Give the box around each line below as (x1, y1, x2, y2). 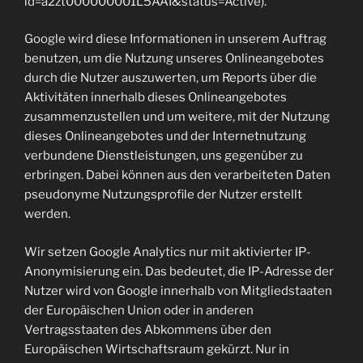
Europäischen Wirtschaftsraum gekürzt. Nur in (24, 341, 289, 357)
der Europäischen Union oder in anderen (24, 302, 254, 318)
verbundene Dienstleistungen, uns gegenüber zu (24, 148, 303, 163)
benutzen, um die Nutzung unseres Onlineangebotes (24, 51, 324, 66)
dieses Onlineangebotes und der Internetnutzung (24, 129, 306, 143)
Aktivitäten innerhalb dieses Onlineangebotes (24, 90, 287, 105)
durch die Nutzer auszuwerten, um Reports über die (24, 70, 317, 85)
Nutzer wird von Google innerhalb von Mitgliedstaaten (24, 283, 332, 298)
